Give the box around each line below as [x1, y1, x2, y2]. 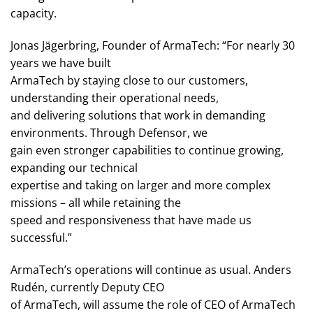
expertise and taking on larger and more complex [10, 177, 270, 194]
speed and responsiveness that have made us [10, 212, 252, 228]
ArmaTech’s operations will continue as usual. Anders [10, 261, 291, 277]
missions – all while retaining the [10, 195, 181, 211]
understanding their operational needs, [10, 90, 219, 106]
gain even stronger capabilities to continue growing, [10, 143, 284, 159]
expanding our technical [10, 160, 138, 176]
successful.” [10, 230, 72, 246]
